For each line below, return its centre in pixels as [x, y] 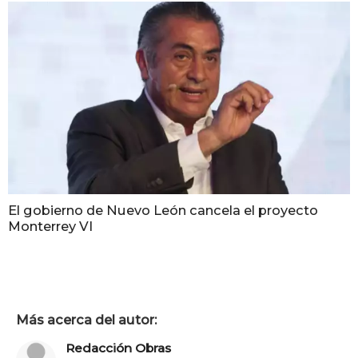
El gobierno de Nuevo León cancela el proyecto [163, 211]
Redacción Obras [118, 348]
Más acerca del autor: [86, 319]
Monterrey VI [50, 227]
